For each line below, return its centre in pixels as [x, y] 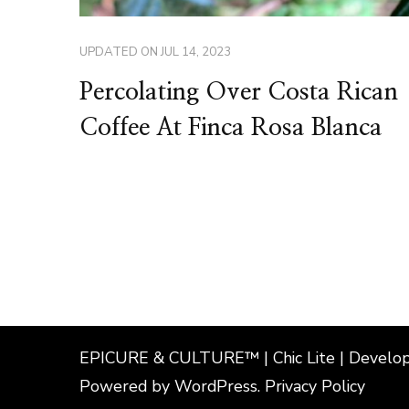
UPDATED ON [120, 52]
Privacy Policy [315, 387]
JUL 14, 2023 [196, 52]
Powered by [127, 387]
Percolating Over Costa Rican [239, 92]
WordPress [216, 387]
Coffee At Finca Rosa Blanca [231, 127]
